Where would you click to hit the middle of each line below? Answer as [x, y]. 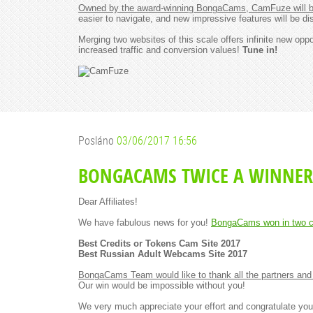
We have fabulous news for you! [145, 223]
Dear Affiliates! [108, 202]
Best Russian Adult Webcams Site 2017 [163, 254]
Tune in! [260, 50]
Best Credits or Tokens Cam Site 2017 [159, 243]
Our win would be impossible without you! [162, 285]
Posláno [97, 140]
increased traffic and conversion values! [160, 50]
